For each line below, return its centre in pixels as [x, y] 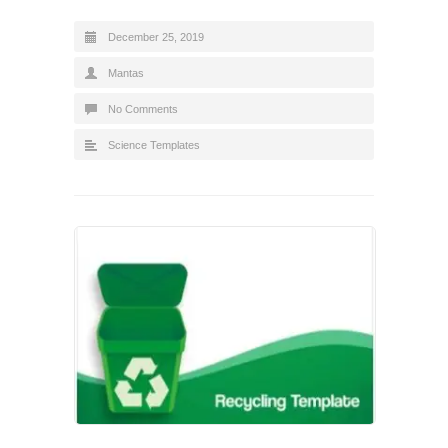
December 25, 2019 [156, 36]
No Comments [143, 108]
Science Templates [154, 144]
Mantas [126, 72]
